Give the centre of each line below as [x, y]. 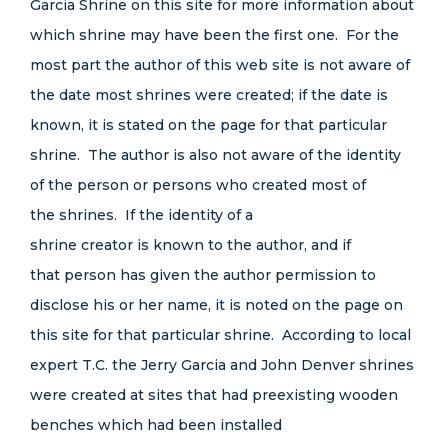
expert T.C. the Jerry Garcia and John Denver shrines [222, 365]
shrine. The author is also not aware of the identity [215, 155]
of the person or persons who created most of [198, 185]
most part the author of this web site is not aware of [220, 65]
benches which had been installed [156, 425]
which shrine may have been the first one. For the [214, 35]
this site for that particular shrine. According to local [220, 335]
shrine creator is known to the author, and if [190, 245]
